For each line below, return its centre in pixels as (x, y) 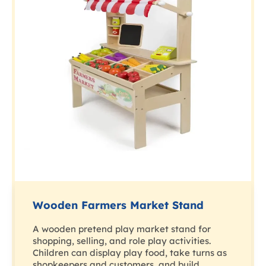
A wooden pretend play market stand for (122, 229)
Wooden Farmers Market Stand (118, 205)
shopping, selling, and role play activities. (122, 241)
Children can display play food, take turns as (130, 253)
